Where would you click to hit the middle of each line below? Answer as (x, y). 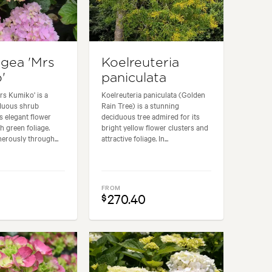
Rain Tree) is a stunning (141, 105)
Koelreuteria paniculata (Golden (154, 94)
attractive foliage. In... (135, 138)
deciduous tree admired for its (151, 116)
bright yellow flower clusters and (155, 127)
